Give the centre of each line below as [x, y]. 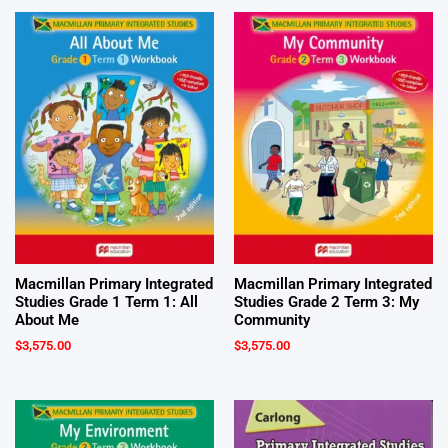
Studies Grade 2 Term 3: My [326, 302]
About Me [47, 320]
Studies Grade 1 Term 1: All [106, 302]
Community [272, 320]
